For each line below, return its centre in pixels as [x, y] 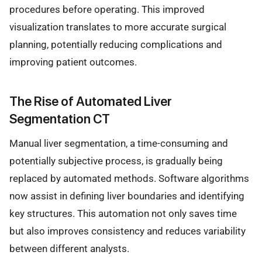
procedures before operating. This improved [107, 9]
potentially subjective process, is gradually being [116, 161]
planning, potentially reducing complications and [116, 44]
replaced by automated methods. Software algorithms [129, 179]
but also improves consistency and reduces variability [127, 231]
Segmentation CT [60, 119]
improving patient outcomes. [73, 62]
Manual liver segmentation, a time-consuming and [119, 144]
